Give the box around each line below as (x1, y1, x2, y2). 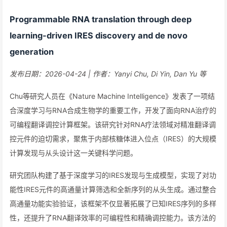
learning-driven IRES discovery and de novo (10, 30, 187, 41)
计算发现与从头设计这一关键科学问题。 (10, 148, 137, 157)
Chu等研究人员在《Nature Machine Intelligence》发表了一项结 (10, 92, 215, 100)
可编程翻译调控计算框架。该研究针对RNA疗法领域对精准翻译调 (10, 120, 216, 129)
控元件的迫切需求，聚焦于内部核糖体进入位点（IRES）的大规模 (10, 134, 216, 143)
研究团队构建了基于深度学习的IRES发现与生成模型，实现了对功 (10, 171, 216, 179)
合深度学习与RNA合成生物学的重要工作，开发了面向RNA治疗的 (10, 106, 216, 115)
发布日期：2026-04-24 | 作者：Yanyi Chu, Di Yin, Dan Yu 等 (10, 69, 206, 78)
